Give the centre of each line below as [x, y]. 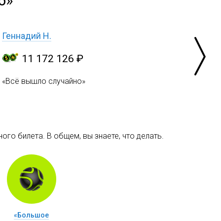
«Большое [31, 215]
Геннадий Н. [27, 36]
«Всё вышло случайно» [44, 81]
